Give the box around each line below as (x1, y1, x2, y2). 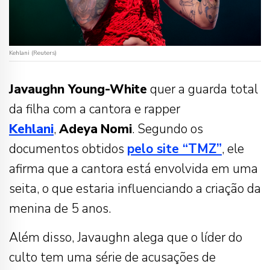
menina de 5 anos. (9, 199, 111, 217)
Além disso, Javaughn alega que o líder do (9, 228, 242, 246)
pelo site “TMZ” (127, 140, 222, 157)
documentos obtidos (9, 140, 127, 157)
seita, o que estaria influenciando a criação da (9, 180, 261, 197)
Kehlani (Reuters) (9, 48, 57, 57)
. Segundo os (132, 120, 203, 137)
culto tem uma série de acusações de (9, 248, 216, 266)
